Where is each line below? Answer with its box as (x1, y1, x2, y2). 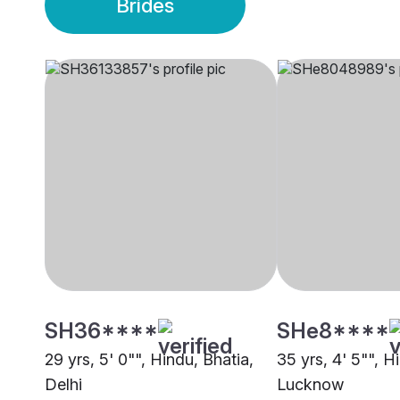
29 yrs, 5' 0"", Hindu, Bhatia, (45, 350, 254, 370)
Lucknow (277, 375, 344, 395)
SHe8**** (277, 318, 389, 345)
